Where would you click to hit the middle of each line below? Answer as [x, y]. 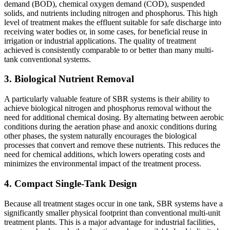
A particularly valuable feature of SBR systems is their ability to [107, 99]
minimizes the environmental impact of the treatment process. [103, 164]
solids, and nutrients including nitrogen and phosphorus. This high [111, 13]
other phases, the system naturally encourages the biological [100, 136]
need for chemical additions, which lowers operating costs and [104, 155]
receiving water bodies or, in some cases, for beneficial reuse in [106, 31]
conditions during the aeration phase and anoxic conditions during [110, 127]
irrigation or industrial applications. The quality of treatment [100, 41]
